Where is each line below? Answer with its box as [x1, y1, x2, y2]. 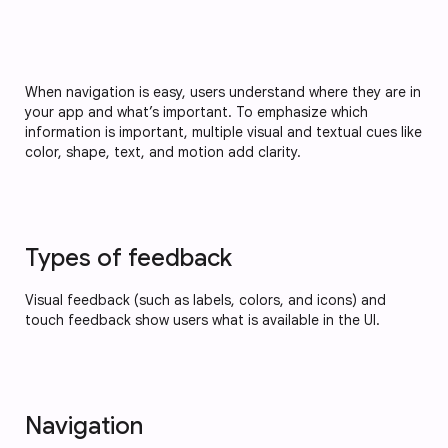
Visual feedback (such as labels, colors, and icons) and [25, 291, 386, 309]
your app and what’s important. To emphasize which [25, 103, 368, 121]
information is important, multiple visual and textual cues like [25, 123, 422, 141]
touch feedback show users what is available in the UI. [25, 311, 380, 329]
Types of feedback [25, 243, 232, 273]
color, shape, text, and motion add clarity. [25, 143, 301, 161]
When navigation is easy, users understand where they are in [25, 83, 421, 101]
